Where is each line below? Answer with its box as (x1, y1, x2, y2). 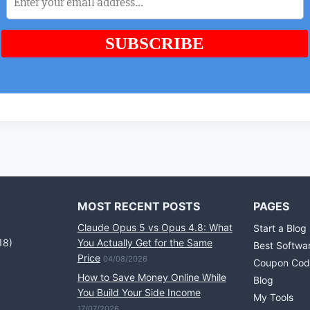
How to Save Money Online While (77, 271, 226, 283)
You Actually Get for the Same (77, 237, 212, 248)
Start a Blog (253, 222, 307, 235)
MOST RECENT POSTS (77, 199, 200, 213)
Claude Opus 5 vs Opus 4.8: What (77, 221, 232, 233)
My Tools (253, 291, 294, 303)
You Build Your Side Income (77, 286, 201, 298)
